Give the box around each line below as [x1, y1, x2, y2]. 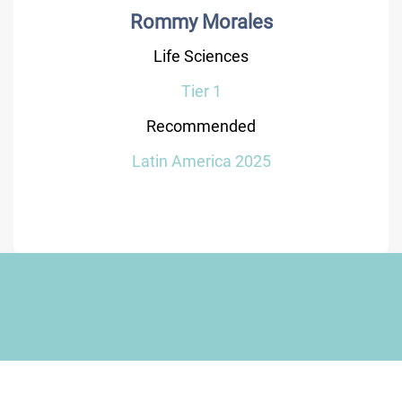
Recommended [146, 117, 256, 135]
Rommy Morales [129, 11, 273, 33]
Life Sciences [153, 47, 249, 66]
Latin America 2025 [131, 152, 271, 170]
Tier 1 [180, 82, 222, 100]
